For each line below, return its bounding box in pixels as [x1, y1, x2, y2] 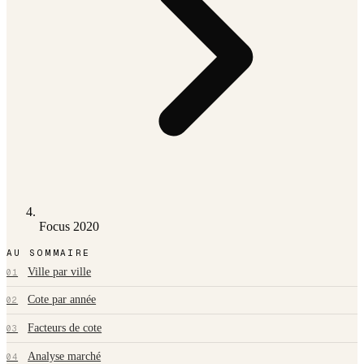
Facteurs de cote [28, 322, 102, 334]
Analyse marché [28, 349, 102, 362]
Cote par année [28, 293, 97, 306]
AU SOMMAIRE [6, 247, 91, 259]
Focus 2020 [39, 219, 99, 234]
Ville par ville [28, 265, 92, 278]
